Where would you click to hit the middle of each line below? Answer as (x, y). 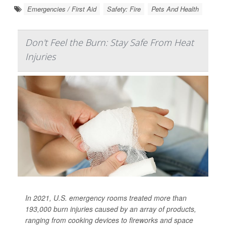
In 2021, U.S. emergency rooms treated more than (106, 197)
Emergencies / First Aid (62, 9)
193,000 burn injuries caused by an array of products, (111, 209)
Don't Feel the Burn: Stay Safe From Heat (109, 42)
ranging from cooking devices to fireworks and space (109, 220)
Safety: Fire (124, 9)
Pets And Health (175, 9)
